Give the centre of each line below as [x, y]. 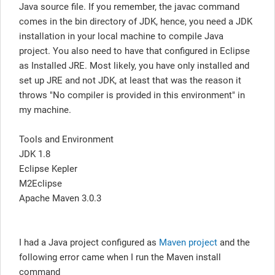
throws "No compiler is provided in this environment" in [132, 95]
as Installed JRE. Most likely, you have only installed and [134, 65]
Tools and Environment [66, 139]
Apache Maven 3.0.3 [60, 198]
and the [234, 242]
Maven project [188, 242]
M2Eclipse [41, 183]
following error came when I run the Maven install [120, 257]
